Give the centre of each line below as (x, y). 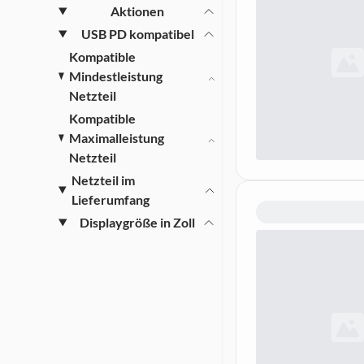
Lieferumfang (111, 199)
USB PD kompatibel (137, 34)
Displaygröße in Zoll (138, 222)
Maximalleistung (117, 138)
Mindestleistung (116, 76)
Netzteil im (104, 180)
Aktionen (138, 11)
